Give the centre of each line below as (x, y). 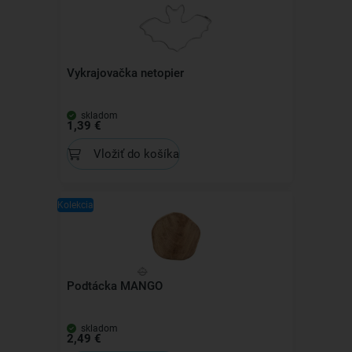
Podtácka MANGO (114, 286)
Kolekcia (75, 205)
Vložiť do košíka (136, 154)
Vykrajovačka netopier (125, 73)
